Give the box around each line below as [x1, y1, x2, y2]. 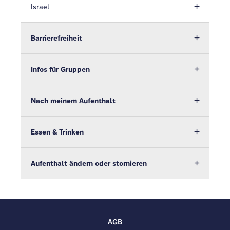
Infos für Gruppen [31, 65, 90, 74]
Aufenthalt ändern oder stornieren [31, 159, 147, 168]
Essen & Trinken [31, 127, 84, 137]
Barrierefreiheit [31, 33, 82, 43]
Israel [31, 2, 49, 11]
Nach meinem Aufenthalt [31, 96, 116, 105]
